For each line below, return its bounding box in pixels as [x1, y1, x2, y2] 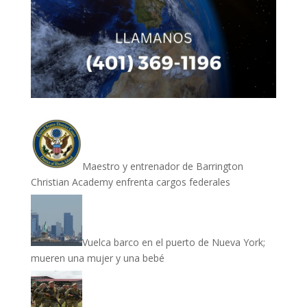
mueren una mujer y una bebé [30, 251, 164, 265]
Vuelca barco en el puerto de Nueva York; [82, 235, 265, 249]
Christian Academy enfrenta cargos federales [30, 175, 230, 188]
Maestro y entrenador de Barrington [82, 159, 243, 173]
